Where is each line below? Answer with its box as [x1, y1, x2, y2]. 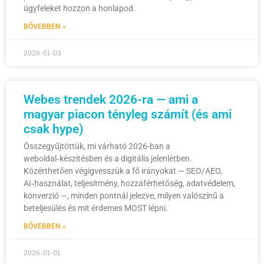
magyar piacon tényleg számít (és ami [24, 107, 232, 122]
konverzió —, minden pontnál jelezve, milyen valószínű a [24, 191, 224, 201]
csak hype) [24, 122, 83, 137]
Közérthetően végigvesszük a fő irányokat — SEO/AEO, [24, 166, 222, 176]
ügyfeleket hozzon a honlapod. [24, 4, 136, 14]
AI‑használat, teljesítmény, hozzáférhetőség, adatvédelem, [24, 179, 235, 189]
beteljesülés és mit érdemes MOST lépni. [24, 203, 168, 213]
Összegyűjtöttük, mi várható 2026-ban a [24, 141, 170, 151]
